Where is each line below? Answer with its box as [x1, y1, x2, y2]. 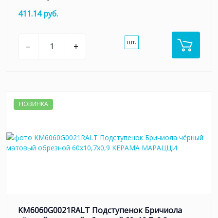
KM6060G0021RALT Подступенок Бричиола [18, 204, 182, 216]
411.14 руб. [18, 8, 58, 19]
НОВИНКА [18, 100, 48, 109]
